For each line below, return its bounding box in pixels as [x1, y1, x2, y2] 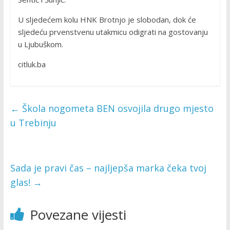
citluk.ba [17, 59, 46, 70]
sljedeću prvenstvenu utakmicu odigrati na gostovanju [17, 27, 208, 37]
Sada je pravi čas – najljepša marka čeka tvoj [10, 162, 206, 175]
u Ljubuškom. [17, 39, 63, 50]
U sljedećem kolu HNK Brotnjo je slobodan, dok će [17, 14, 196, 25]
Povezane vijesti [29, 205, 126, 224]
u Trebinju [10, 117, 56, 129]
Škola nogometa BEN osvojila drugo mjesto [19, 102, 214, 115]
